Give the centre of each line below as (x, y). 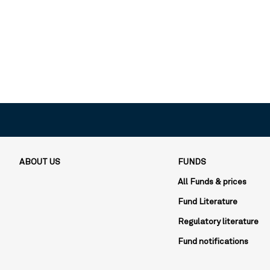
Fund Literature (208, 202)
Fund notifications (213, 242)
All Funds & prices (212, 182)
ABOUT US (40, 162)
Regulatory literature (218, 222)
